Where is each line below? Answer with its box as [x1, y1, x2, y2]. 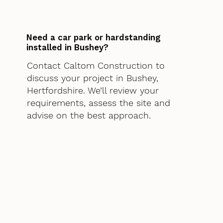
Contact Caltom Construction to [26, 60, 165, 71]
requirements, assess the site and [26, 98, 170, 109]
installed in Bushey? [26, 42, 109, 53]
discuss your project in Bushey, [26, 73, 158, 84]
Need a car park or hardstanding [26, 32, 161, 43]
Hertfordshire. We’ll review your [26, 85, 159, 96]
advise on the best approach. [26, 110, 151, 121]
